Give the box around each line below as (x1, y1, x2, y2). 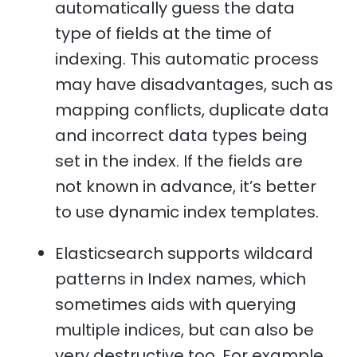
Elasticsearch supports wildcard (55, 241, 314, 265)
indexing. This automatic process (55, 47, 320, 70)
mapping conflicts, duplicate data (55, 98, 330, 121)
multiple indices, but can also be (55, 318, 315, 341)
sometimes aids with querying (55, 292, 297, 316)
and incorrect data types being (55, 124, 308, 147)
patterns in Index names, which (55, 267, 307, 290)
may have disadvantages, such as (55, 73, 334, 96)
